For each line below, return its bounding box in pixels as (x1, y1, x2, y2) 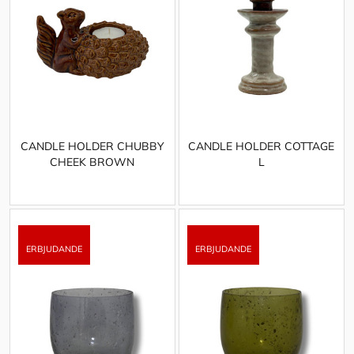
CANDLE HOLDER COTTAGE (188, 138, 335, 153)
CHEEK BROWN (50, 154, 135, 169)
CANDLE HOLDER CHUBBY (20, 138, 164, 153)
